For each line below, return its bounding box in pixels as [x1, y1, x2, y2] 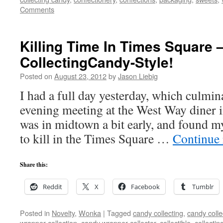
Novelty [52, 208, 75, 218]
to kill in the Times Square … [20, 130, 173, 147]
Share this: [20, 160, 48, 169]
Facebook [131, 182, 160, 191]
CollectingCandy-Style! [20, 52, 173, 72]
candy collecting [133, 208, 183, 218]
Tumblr [192, 182, 214, 191]
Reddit [43, 182, 62, 191]
